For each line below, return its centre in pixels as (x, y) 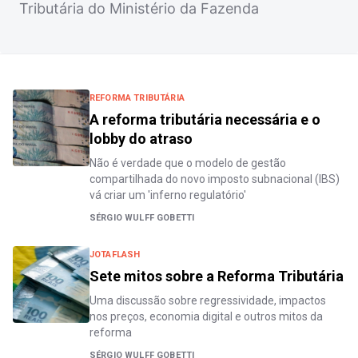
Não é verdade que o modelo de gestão (188, 163)
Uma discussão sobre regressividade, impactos (208, 301)
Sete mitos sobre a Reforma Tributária (217, 276)
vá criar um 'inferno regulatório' (168, 195)
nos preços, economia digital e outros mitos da (206, 317)
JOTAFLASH (115, 255)
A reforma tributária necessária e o (205, 120)
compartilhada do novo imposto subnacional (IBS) (215, 179)
